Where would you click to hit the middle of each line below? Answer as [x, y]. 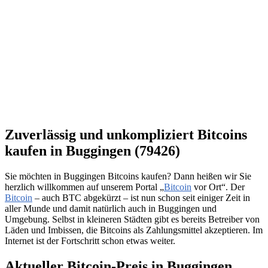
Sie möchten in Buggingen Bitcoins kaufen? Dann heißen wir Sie [128, 176]
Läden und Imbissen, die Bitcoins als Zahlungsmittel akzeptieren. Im [134, 230]
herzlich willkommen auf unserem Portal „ [84, 187]
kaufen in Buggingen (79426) [92, 150]
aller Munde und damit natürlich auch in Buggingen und [111, 208]
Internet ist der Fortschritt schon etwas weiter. [90, 240]
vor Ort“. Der [218, 187]
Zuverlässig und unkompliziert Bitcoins [126, 134]
